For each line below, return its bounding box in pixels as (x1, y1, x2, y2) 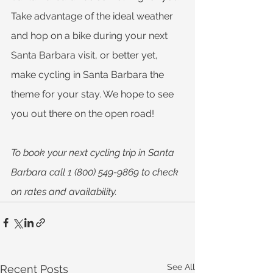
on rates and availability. (11, 186, 117, 198)
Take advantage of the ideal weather (11, 10, 175, 23)
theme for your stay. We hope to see (11, 88, 176, 101)
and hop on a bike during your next (11, 30, 170, 42)
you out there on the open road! (11, 108, 154, 120)
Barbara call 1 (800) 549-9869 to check (11, 166, 181, 179)
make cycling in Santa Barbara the (11, 69, 166, 81)
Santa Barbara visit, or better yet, (11, 49, 160, 62)
